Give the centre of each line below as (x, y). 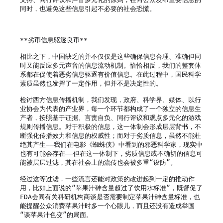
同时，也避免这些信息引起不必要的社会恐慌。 (88, 8)
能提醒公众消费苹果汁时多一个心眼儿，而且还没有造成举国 (107, 206)
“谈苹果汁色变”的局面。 (56, 215)
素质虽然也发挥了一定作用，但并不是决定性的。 (91, 83)
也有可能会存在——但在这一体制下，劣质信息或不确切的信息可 (111, 153)
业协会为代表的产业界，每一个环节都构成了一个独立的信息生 (111, 109)
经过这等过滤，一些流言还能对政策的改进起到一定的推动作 (107, 179)
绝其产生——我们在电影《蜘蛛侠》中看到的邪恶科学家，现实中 (111, 144)
